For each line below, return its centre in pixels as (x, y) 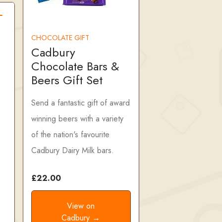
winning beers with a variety (77, 118)
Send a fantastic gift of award (81, 103)
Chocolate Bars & (75, 66)
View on (81, 206)
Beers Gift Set (67, 80)
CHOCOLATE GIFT (60, 37)
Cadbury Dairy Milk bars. (73, 150)
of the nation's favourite (70, 134)
